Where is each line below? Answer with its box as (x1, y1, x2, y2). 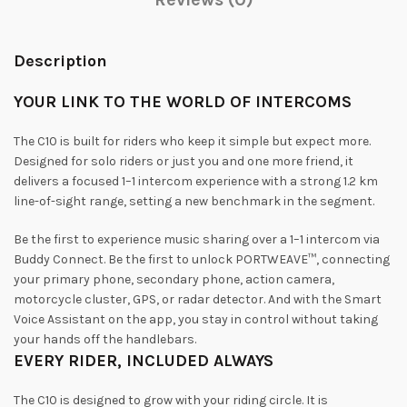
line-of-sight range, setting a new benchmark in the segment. (14, 194, 374, 209)
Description (14, 51, 107, 71)
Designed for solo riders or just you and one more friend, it (14, 154, 353, 169)
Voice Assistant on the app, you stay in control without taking (14, 312, 378, 327)
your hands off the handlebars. (14, 332, 196, 347)
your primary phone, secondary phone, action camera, (14, 272, 334, 287)
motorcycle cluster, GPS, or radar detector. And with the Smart (14, 292, 382, 307)
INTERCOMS (255, 92, 352, 112)
